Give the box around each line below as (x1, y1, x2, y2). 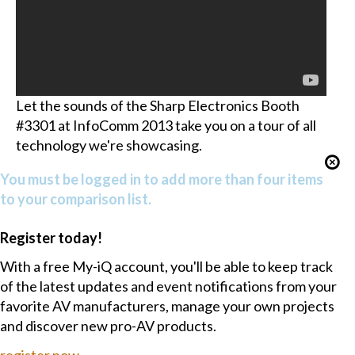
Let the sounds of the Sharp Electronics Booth (15, 97, 300, 115)
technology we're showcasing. (15, 136, 202, 155)
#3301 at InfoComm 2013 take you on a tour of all (15, 116, 316, 135)
